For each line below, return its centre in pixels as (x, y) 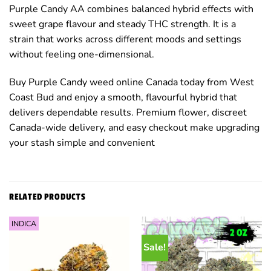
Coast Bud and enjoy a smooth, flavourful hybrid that (123, 98)
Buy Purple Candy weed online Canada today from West (132, 83)
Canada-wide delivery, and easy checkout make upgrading (134, 128)
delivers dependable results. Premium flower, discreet (128, 113)
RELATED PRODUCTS (47, 197)
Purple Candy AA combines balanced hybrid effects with (131, 9)
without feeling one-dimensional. (82, 55)
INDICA (24, 223)
